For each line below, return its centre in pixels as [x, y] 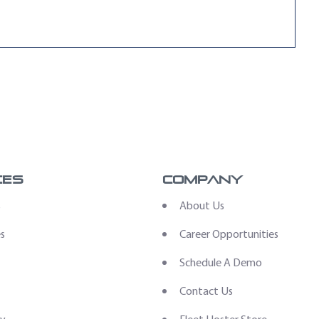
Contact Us [206, 291]
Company [203, 180]
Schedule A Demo [221, 263]
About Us [202, 206]
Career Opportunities [229, 234]
